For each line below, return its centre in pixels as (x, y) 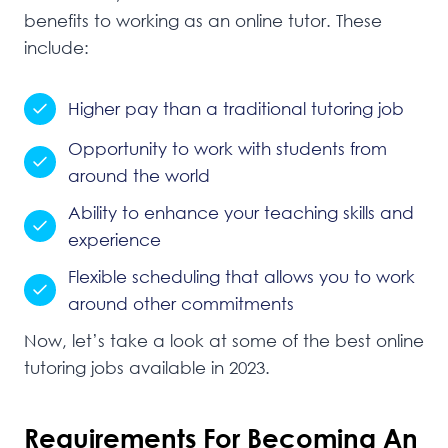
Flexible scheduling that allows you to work (241, 276)
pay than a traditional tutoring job (264, 109)
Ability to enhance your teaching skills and (241, 212)
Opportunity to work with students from (227, 148)
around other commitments (181, 303)
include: (56, 47)
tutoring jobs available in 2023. (147, 367)
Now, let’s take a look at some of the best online (224, 340)
